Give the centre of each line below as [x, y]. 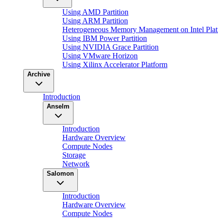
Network [76, 164]
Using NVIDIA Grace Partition [110, 47]
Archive [39, 74]
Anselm [58, 106]
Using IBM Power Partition [105, 38]
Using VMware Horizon [100, 56]
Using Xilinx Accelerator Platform [115, 64]
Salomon [60, 173]
